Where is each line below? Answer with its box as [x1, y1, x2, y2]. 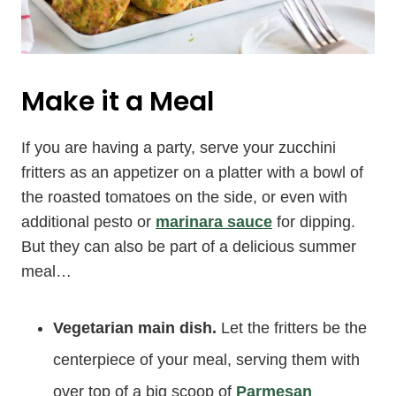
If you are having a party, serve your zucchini [21, 138, 336, 156]
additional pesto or [21, 212, 156, 231]
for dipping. [272, 212, 355, 231]
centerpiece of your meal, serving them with [53, 350, 360, 369]
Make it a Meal [21, 82, 214, 120]
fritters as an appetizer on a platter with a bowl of [21, 163, 363, 181]
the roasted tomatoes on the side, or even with [21, 187, 347, 206]
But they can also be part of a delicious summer [21, 237, 356, 255]
